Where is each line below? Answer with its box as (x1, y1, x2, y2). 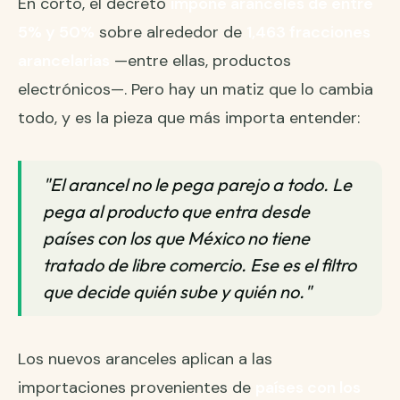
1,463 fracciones (246, 21, 371, 43)
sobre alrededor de (95, 21, 246, 43)
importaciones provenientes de (18, 376, 255, 398)
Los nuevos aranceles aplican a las (18, 347, 272, 370)
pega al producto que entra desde (43, 199, 310, 222)
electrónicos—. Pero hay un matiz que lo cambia (18, 78, 373, 100)
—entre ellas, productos (110, 49, 291, 71)
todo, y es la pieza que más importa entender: (18, 106, 360, 129)
